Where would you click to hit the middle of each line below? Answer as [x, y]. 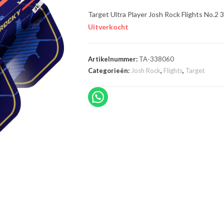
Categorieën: [109, 70]
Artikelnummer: [113, 59]
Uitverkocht [108, 27]
